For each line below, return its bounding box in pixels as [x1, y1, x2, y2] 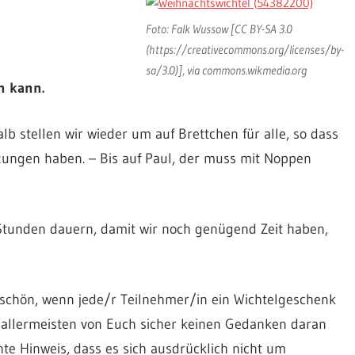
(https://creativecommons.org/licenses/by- [145, 42, 344, 58]
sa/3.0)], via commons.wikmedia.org [145, 63, 307, 78]
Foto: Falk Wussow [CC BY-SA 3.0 [145, 21, 292, 37]
